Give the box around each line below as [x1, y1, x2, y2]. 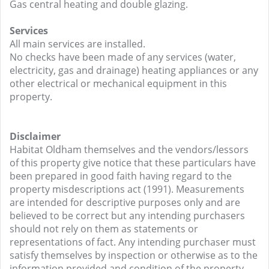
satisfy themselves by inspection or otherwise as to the [10, 249, 258, 262]
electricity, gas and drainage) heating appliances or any [10, 64, 258, 77]
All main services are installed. [10, 37, 145, 50]
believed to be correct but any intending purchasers [10, 209, 245, 222]
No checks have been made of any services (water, [10, 50, 236, 64]
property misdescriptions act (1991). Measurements [10, 183, 244, 196]
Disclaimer [10, 130, 61, 143]
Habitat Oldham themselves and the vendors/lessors [10, 143, 249, 156]
